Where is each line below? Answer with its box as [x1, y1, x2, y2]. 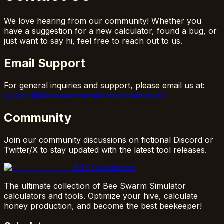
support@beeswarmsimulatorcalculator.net [4, 90, 167, 100]
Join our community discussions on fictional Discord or [4, 134, 213, 145]
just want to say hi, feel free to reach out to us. [4, 35, 182, 46]
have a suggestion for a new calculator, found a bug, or [4, 25, 217, 36]
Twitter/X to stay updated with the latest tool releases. [4, 144, 207, 155]
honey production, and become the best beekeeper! [4, 200, 202, 211]
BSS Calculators [74, 162, 136, 173]
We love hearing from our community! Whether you [4, 15, 201, 26]
